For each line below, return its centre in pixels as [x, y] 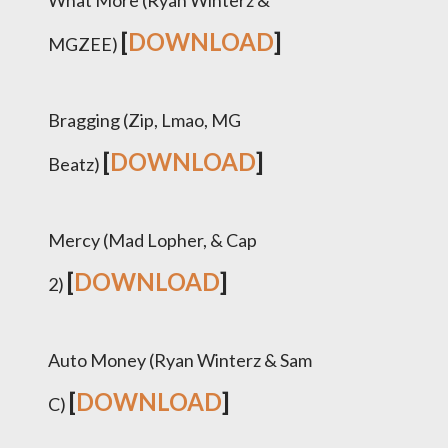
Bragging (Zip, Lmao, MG [144, 120]
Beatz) [75, 164]
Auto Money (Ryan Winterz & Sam [180, 360]
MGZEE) [84, 44]
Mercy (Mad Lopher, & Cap [152, 240]
